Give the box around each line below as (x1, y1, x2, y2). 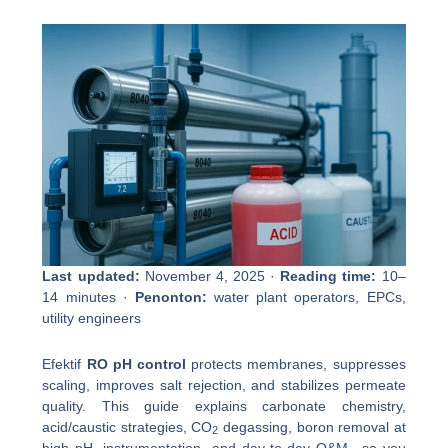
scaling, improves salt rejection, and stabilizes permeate (42, 376, 406, 393)
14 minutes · (42, 289, 135, 306)
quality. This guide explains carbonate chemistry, (42, 397, 406, 414)
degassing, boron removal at (218, 418, 406, 435)
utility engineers (42, 310, 142, 327)
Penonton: (134, 289, 207, 306)
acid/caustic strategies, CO (42, 418, 213, 435)
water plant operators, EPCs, (206, 289, 406, 306)
